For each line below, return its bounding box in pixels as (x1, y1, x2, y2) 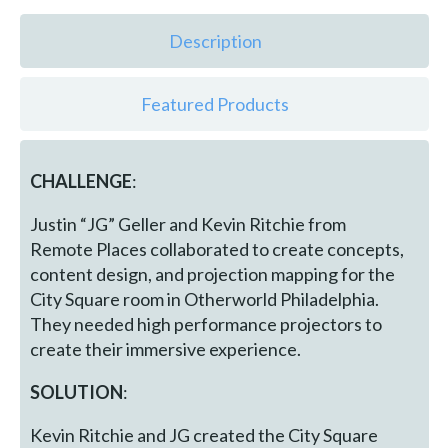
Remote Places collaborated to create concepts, (30, 237, 405, 260)
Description (168, 30, 262, 53)
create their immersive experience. (30, 337, 302, 360)
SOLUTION (30, 380, 124, 403)
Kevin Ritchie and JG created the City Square (30, 423, 379, 446)
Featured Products (141, 93, 290, 116)
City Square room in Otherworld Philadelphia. (30, 287, 380, 310)
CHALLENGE (30, 169, 133, 192)
